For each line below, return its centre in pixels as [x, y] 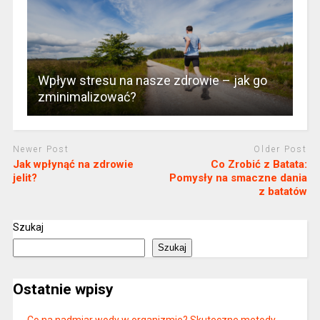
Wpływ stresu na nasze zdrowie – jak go [152, 81]
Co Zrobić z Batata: [259, 164]
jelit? [25, 177]
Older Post [281, 150]
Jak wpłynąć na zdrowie [73, 164]
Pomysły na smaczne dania [239, 177]
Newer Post [41, 150]
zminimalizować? [87, 97]
